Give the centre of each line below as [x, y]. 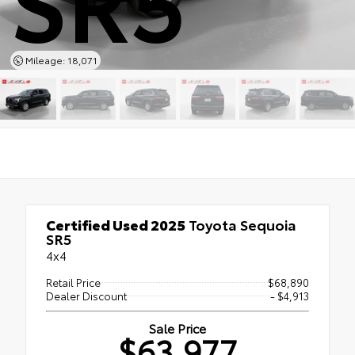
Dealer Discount [86, 295]
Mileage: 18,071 [60, 60]
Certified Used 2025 [116, 224]
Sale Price [177, 327]
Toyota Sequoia [241, 224]
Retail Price [73, 282]
